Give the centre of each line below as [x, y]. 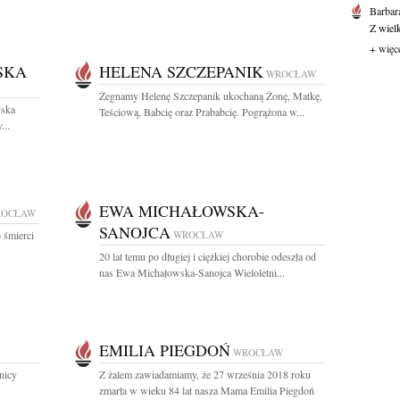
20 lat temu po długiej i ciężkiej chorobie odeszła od [208, 256]
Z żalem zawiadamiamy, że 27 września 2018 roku [205, 374]
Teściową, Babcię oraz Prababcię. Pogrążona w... [202, 112]
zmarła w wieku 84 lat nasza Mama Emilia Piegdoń [207, 390]
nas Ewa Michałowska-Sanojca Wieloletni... [192, 272]
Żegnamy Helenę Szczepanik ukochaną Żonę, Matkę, [211, 96]
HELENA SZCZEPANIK [181, 71]
